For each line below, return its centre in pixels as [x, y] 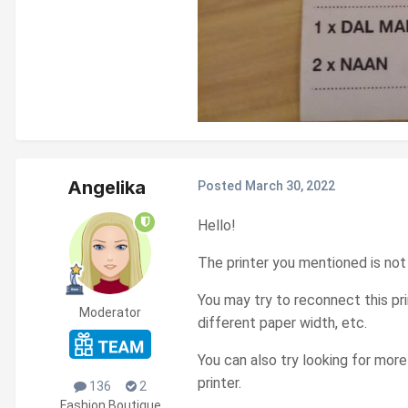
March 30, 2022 [290, 185]
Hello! [219, 225]
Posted [221, 185]
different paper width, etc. [282, 322]
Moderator [110, 312]
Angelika [107, 187]
